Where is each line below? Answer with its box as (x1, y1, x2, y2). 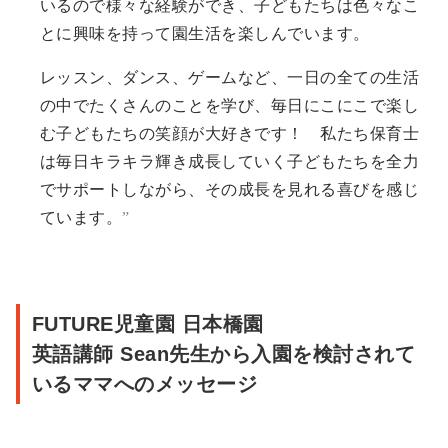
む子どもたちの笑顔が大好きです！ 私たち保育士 (40, 125, 420, 143)
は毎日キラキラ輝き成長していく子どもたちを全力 (40, 153, 420, 171)
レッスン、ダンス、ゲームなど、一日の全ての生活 (40, 69, 420, 87)
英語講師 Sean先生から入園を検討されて (32, 343, 416, 366)
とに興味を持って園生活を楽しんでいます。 (40, 25, 370, 43)
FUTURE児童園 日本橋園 (32, 313, 264, 336)
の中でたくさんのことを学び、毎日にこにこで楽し (40, 97, 420, 115)
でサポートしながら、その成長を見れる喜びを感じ (40, 181, 420, 199)
